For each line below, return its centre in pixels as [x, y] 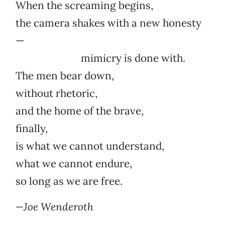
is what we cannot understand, [90, 146]
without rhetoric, [57, 93]
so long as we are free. [69, 181]
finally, [32, 129]
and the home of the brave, [80, 111]
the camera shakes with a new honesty [108, 23]
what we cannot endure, [74, 164]
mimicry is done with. [100, 58]
